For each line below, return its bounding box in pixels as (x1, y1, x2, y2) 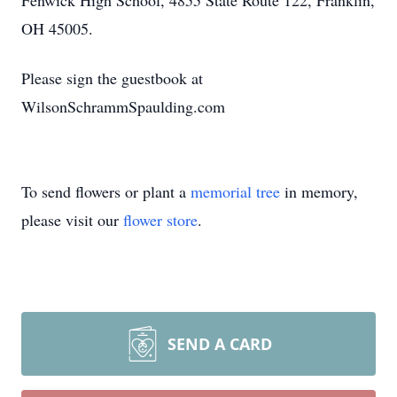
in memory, (280, 181, 358, 202)
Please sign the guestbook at (21, 67, 203, 89)
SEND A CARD (167, 333, 272, 354)
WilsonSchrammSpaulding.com (21, 96, 225, 117)
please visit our (21, 209, 123, 230)
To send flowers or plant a (21, 181, 191, 202)
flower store (123, 209, 198, 230)
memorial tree (191, 181, 280, 202)
